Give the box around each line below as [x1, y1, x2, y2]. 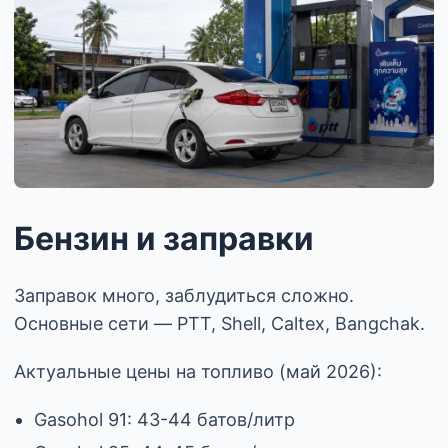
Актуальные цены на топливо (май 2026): [14, 361, 382, 383]
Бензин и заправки [14, 219, 314, 259]
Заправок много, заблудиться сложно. [14, 285, 354, 307]
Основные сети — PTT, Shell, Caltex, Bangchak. [14, 313, 425, 335]
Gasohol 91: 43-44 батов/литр [34, 409, 295, 431]
